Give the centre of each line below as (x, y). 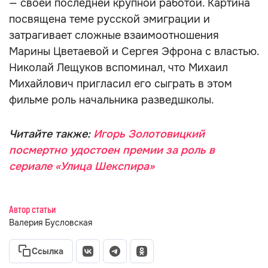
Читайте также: (51, 134)
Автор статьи (32, 210)
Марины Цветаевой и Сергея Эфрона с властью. (134, 51)
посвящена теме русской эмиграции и (109, 19)
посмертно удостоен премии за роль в (112, 150)
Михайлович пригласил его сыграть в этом (121, 84)
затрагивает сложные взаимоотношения (114, 35)
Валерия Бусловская (51, 223)
